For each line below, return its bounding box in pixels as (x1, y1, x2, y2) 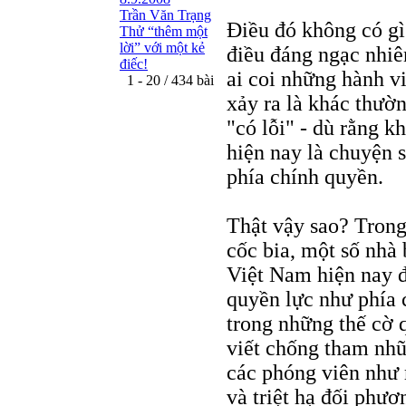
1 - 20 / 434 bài (120, 72, 214, 88)
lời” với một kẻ (120, 40, 205, 55)
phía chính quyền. (227, 165, 383, 188)
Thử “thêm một (120, 24, 208, 39)
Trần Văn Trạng (120, 7, 211, 23)
